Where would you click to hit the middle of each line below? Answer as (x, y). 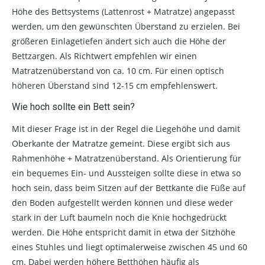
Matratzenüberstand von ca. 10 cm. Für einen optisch (118, 70)
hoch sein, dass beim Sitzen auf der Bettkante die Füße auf (129, 188)
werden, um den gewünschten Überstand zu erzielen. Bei (126, 26)
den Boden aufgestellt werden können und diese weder (122, 202)
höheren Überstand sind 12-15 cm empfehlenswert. (115, 85)
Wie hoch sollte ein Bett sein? (73, 106)
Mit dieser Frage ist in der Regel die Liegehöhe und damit (126, 128)
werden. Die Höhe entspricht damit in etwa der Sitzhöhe (124, 232)
